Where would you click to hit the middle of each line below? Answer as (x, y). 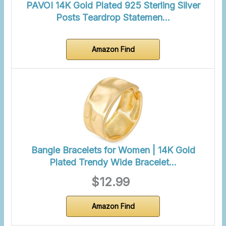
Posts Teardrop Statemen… (113, 17)
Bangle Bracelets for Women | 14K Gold (113, 150)
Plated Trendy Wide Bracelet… (113, 162)
